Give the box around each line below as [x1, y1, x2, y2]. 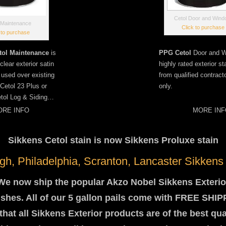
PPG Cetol [159, 49, 191, 56]
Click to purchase [181, 24, 224, 30]
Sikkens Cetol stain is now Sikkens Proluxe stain [8, 135, 218, 145]
